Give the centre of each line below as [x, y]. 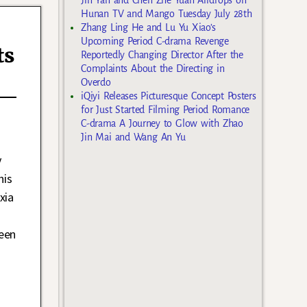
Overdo [96, 82]
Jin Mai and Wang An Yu [133, 137]
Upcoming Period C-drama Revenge [155, 41]
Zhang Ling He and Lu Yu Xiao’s [149, 27]
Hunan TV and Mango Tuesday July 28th [167, 13]
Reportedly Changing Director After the [162, 54]
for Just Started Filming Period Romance [165, 109]
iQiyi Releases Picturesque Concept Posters [169, 96]
